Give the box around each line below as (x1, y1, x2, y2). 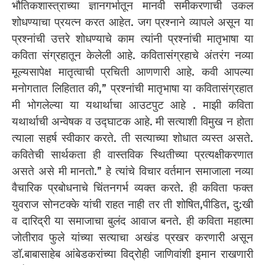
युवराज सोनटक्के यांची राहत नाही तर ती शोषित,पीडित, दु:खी (12, 197, 253, 211)
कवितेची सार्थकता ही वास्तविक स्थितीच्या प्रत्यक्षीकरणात (12, 147, 253, 161)
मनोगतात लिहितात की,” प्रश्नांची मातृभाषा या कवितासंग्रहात (12, 81, 253, 95)
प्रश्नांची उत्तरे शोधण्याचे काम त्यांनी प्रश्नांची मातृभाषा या (12, 31, 253, 46)
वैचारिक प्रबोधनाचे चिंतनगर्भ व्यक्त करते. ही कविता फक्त (12, 180, 253, 195)
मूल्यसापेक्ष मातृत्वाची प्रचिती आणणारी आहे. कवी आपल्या (12, 64, 253, 79)
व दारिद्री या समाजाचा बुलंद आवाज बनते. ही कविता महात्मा (12, 214, 253, 228)
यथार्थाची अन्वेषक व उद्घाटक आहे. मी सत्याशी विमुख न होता (12, 114, 253, 128)
